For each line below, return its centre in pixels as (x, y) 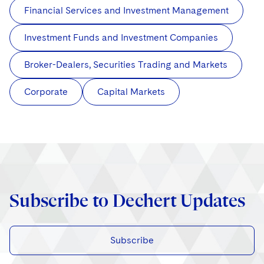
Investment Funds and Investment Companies (121, 38)
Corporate (46, 92)
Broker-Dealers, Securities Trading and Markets (126, 65)
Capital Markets (131, 92)
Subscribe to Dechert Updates (128, 201)
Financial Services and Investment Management (126, 11)
